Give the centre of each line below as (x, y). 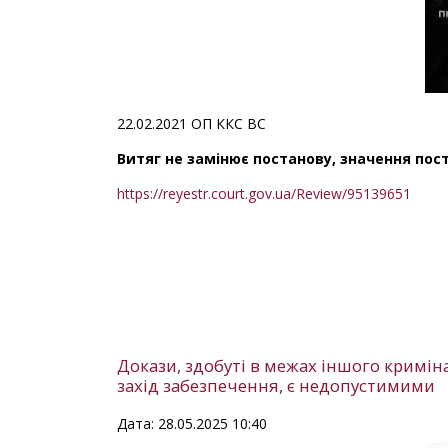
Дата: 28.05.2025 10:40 (192, 423)
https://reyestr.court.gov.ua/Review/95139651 (264, 193)
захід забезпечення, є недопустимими (276, 385)
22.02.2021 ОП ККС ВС (191, 123)
